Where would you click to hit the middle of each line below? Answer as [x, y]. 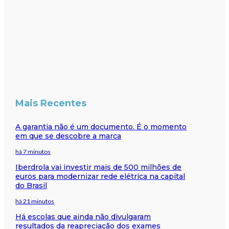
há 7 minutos [33, 151]
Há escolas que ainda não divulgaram [83, 216]
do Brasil [31, 185]
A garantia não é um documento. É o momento [101, 127]
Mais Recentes [51, 103]
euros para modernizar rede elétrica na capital [100, 176]
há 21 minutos [35, 201]
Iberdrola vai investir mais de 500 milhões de [99, 167]
